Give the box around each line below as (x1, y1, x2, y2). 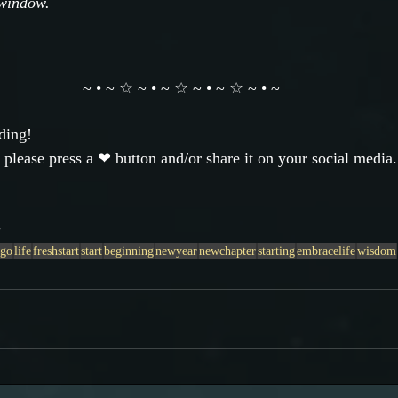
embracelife (297, 244, 355, 259)
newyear (155, 244, 197, 259)
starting (258, 244, 295, 259)
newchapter (199, 244, 256, 259)
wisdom (357, 244, 396, 259)
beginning (104, 244, 154, 259)
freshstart (33, 244, 79, 259)
